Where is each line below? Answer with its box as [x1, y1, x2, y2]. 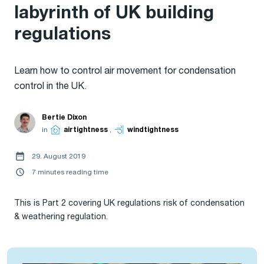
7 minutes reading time [32, 169, 108, 176]
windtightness [127, 126, 179, 134]
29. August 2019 [32, 153, 85, 160]
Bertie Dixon [42, 114, 87, 121]
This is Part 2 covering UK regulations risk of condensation [14, 199, 245, 207]
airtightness [64, 126, 108, 134]
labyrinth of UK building [14, 4, 214, 22]
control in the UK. [14, 81, 87, 91]
